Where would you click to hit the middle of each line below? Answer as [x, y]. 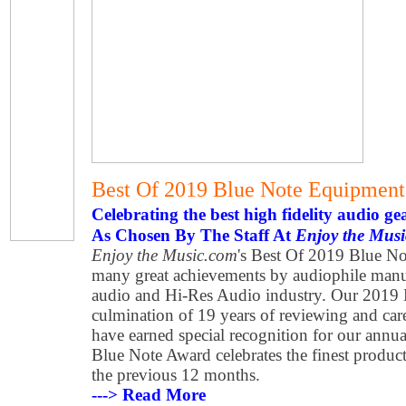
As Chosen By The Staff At [193, 235]
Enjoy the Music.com [164, 255]
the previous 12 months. [176, 375]
